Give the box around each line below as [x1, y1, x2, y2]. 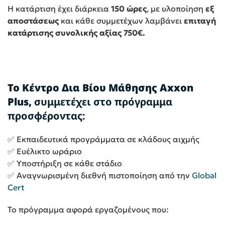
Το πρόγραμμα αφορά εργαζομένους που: [8, 204, 169, 215]
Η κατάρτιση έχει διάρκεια [8, 4, 111, 14]
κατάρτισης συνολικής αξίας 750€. [8, 28, 145, 38]
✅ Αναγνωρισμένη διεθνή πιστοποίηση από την [8, 170, 192, 181]
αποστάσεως [8, 16, 59, 26]
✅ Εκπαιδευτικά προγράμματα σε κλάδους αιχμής [8, 134, 199, 145]
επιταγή [184, 16, 216, 26]
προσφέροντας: [8, 109, 85, 123]
